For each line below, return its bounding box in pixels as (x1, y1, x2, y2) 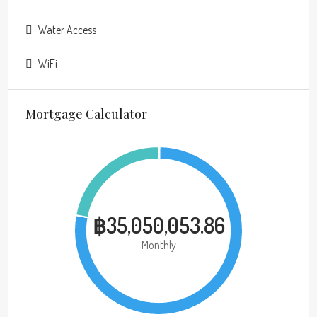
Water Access (38, 22, 96, 37)
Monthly (141, 237, 176, 252)
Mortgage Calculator (25, 105, 147, 122)
